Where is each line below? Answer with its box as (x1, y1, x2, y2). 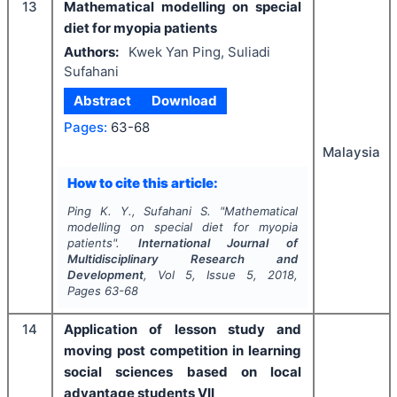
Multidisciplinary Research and (66, 252, 299, 266)
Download (151, 92, 217, 109)
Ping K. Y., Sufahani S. (66, 204, 212, 218)
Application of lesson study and (64, 321, 301, 338)
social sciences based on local (64, 363, 301, 380)
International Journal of (137, 236, 299, 250)
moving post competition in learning (64, 342, 301, 359)
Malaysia (323, 144, 380, 160)
